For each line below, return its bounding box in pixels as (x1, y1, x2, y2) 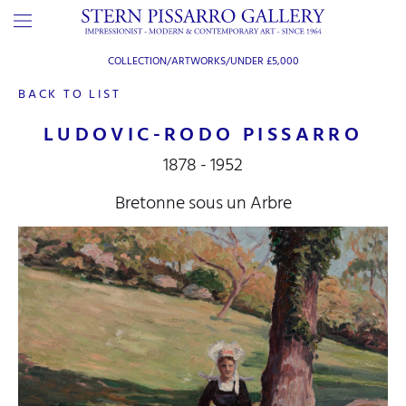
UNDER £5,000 (229, 53, 299, 70)
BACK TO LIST (18, 83, 121, 104)
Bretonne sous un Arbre (114, 188, 292, 217)
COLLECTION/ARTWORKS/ (107, 53, 230, 70)
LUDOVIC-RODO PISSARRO (43, 118, 363, 150)
